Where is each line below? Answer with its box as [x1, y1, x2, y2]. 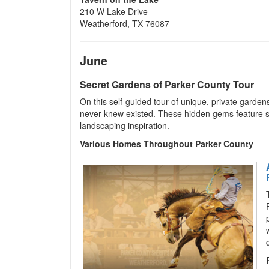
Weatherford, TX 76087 [80, 17, 169, 29]
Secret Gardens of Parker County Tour [80, 77, 254, 91]
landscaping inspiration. [80, 119, 169, 131]
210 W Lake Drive [80, 5, 148, 17]
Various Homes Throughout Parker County [80, 138, 253, 150]
